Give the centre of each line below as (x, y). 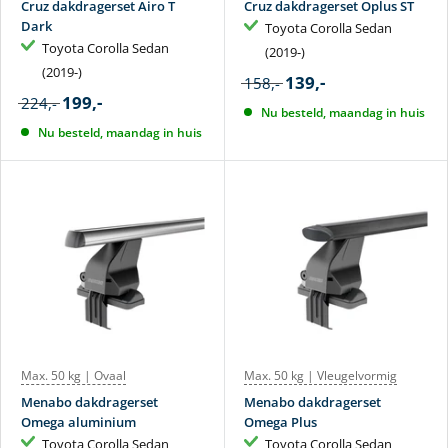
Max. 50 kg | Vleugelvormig (320, 375)
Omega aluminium (78, 421)
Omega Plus (280, 421)
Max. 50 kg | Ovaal (73, 375)
